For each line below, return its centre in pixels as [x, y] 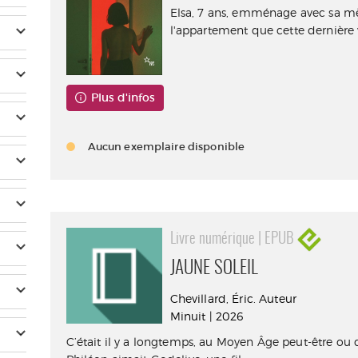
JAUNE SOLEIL [214, 269]
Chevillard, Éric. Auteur [233, 299]
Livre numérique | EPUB [233, 240]
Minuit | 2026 [207, 316]
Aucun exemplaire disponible [166, 147]
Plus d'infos [123, 98]
